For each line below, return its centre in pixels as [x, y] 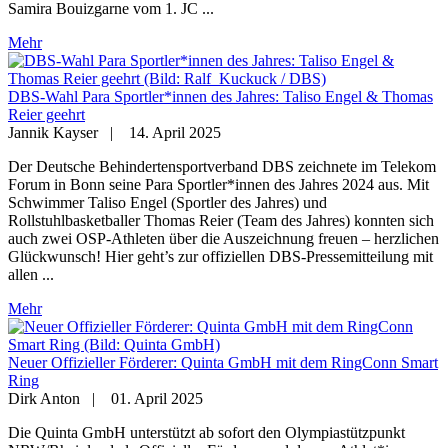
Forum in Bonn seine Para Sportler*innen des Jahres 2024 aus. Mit [218, 185]
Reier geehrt [46, 115]
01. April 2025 [157, 399]
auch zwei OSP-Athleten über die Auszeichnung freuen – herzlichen [223, 239]
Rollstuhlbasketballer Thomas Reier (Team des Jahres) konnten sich [221, 221]
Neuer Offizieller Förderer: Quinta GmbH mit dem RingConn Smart [223, 363]
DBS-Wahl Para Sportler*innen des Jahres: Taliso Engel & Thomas [220, 97]
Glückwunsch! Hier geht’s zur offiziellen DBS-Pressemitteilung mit [220, 257]
